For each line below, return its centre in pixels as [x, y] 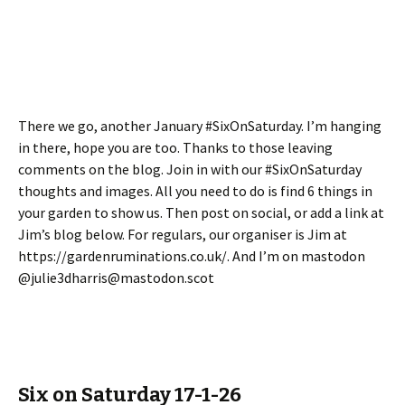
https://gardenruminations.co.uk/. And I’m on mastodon [192, 255]
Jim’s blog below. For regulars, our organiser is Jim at [183, 234]
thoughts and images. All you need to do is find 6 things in [195, 190]
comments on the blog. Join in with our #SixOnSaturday [190, 169]
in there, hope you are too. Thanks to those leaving [175, 147]
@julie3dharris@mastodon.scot [116, 277]
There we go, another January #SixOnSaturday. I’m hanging [200, 125]
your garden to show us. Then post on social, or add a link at [201, 212]
